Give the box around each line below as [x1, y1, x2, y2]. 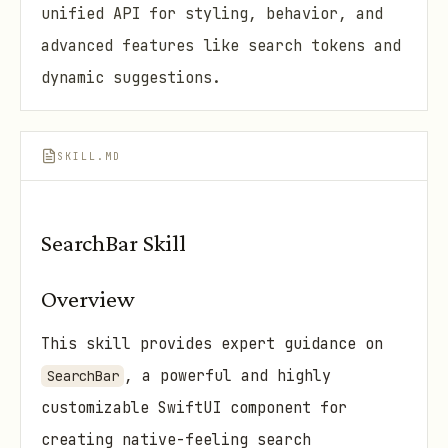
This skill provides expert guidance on [41, 334, 383, 355]
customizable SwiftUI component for [41, 398, 347, 419]
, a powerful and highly [124, 366, 332, 387]
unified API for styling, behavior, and [41, 3, 383, 24]
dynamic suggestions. [41, 67, 221, 88]
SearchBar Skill [41, 229, 186, 256]
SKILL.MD [57, 149, 121, 163]
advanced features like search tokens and [41, 35, 401, 56]
